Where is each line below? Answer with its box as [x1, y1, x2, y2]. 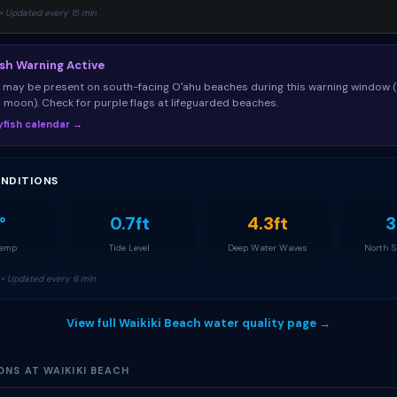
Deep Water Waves [227, 242, 307, 253]
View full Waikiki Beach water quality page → [66, 315, 331, 331]
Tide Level [109, 242, 151, 253]
